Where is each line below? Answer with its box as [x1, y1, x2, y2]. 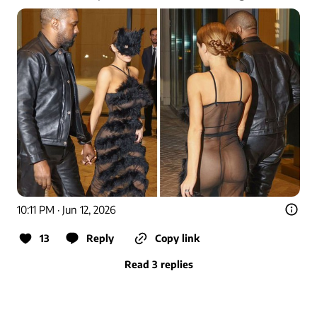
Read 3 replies [124, 258, 193, 271]
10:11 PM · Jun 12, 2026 [17, 203, 116, 217]
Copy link [155, 232, 200, 245]
